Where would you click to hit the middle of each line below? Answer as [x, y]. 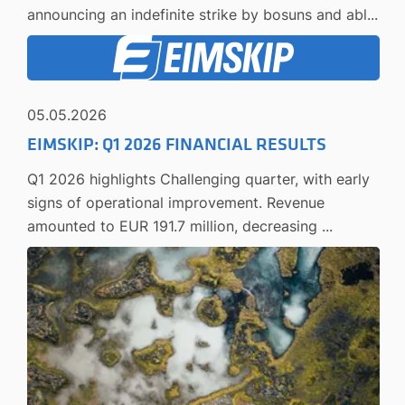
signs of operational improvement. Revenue [176, 202]
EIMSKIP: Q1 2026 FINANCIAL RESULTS [177, 144]
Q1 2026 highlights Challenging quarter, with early [198, 179]
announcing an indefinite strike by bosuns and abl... [202, 14]
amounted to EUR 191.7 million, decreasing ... [180, 226]
